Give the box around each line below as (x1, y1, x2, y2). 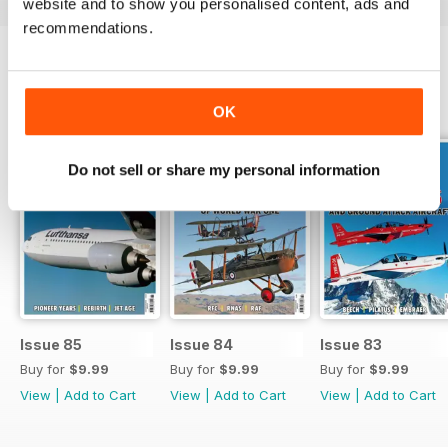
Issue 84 (170, 336, 233, 354)
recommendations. (23, 18, 153, 36)
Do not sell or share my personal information (68, 161, 380, 179)
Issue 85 (20, 336, 82, 354)
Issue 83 (320, 336, 382, 354)
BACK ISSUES (20, 86, 132, 106)
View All (375, 89, 428, 105)
